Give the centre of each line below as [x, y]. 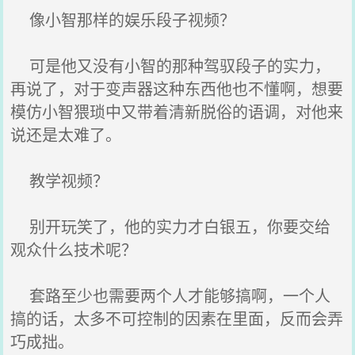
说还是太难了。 [66, 134]
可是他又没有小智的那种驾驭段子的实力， [171, 65]
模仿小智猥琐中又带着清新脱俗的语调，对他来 [177, 111]
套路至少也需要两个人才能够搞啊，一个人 [171, 295]
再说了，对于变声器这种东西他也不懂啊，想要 [177, 88]
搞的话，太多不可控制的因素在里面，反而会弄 [177, 318]
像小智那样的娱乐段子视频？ [123, 19]
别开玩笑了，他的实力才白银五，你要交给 [171, 226]
